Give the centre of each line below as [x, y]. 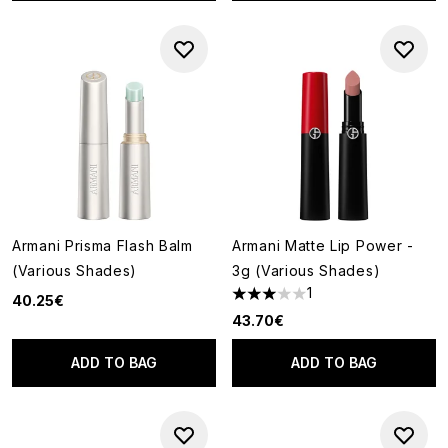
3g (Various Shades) [306, 270]
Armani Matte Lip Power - [323, 245]
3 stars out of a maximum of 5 [337, 301]
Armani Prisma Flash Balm [102, 245]
